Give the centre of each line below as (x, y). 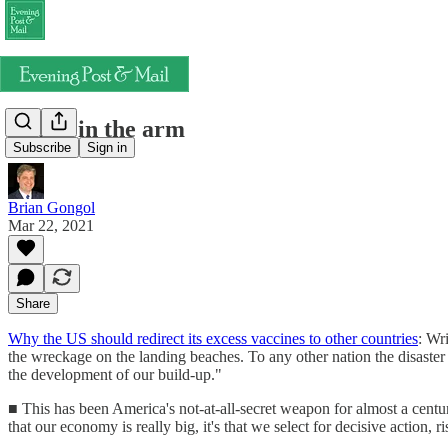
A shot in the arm (96, 128)
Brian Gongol (51, 207)
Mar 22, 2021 (51, 225)
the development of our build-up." (115, 374)
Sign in (107, 148)
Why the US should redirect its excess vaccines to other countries (213, 338)
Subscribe (42, 148)
